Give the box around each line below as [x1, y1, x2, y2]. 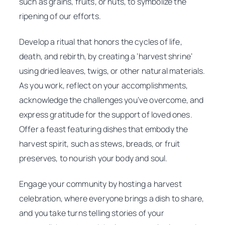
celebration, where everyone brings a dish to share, [19, 193, 204, 204]
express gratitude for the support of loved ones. [19, 108, 192, 120]
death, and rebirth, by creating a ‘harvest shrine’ [19, 50, 193, 62]
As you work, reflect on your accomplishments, [19, 79, 188, 91]
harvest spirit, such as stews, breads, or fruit [19, 138, 180, 149]
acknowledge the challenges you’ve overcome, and [19, 94, 204, 105]
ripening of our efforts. [19, 10, 101, 22]
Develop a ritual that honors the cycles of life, [19, 36, 182, 47]
